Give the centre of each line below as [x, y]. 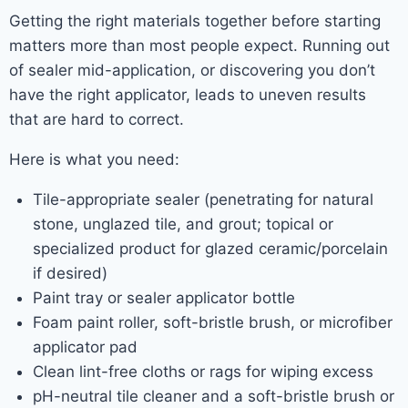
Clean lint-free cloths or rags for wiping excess [203, 372]
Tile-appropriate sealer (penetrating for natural [203, 199]
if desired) [70, 273]
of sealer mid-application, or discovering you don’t [192, 70]
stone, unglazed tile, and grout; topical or [183, 224]
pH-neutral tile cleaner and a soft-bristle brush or [213, 396]
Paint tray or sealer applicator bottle [163, 298]
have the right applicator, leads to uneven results [188, 95]
